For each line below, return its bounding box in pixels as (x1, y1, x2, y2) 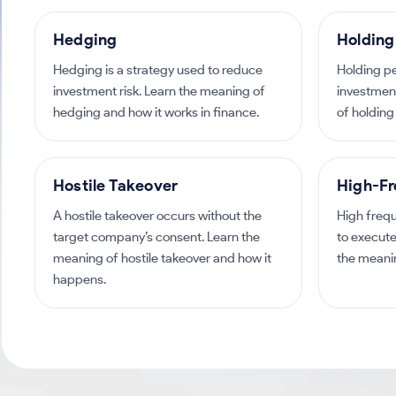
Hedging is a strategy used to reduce (53, 62, 263, 78)
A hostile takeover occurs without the (53, 208, 262, 224)
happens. (53, 271, 106, 287)
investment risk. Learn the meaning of (53, 83, 265, 99)
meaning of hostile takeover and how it (53, 250, 271, 266)
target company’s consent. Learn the (53, 229, 260, 245)
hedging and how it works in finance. (53, 104, 259, 120)
